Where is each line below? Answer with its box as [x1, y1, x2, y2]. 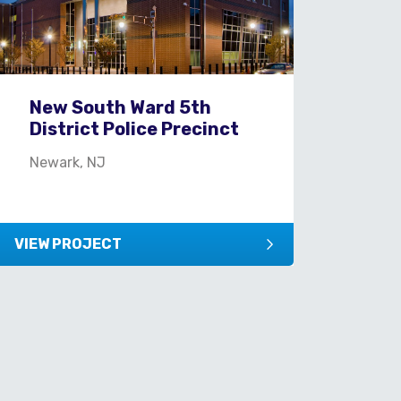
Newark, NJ [30, 153, 107, 171]
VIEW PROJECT [14, 235, 123, 252]
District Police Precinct [30, 117, 240, 140]
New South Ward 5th [30, 96, 212, 118]
